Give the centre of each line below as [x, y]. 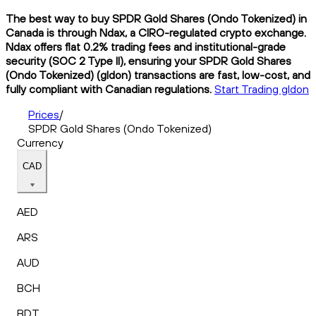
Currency [40, 142]
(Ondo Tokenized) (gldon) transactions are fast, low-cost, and [158, 74]
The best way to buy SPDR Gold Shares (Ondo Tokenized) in [156, 18]
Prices [44, 114]
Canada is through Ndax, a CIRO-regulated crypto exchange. [156, 32]
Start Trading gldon [262, 89]
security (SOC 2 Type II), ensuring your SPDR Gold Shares [148, 60]
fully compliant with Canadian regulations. [109, 89]
